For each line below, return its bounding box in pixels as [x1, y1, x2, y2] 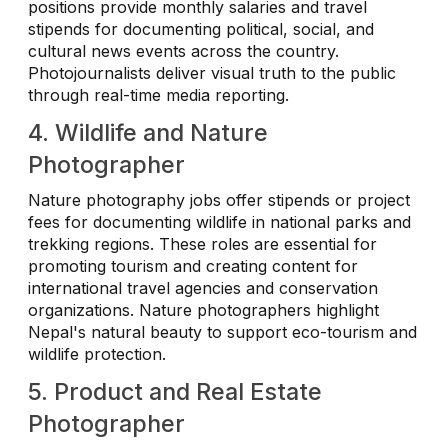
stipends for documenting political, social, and [28, 19, 374, 40]
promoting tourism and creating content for [28, 256, 358, 277]
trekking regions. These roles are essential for [28, 234, 377, 255]
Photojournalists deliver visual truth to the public [28, 63, 396, 84]
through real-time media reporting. [28, 85, 289, 106]
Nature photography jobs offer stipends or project [28, 190, 410, 211]
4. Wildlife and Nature [28, 118, 268, 148]
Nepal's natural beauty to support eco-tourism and [28, 322, 417, 343]
